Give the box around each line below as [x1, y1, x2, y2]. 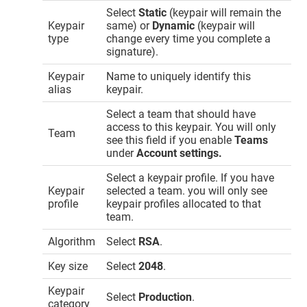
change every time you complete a [106, 32, 271, 45]
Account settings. [136, 146, 223, 160]
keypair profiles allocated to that [106, 197, 262, 210]
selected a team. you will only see [106, 184, 268, 197]
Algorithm [48, 234, 96, 248]
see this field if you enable [106, 133, 235, 147]
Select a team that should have [106, 107, 256, 121]
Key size [48, 259, 88, 273]
